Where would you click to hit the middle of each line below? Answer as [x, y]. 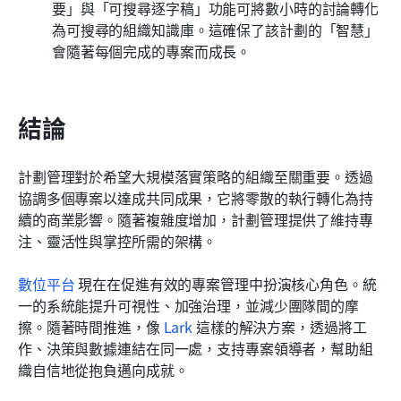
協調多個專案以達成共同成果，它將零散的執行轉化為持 [196, 197]
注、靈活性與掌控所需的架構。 [118, 240]
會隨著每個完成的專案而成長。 [152, 51]
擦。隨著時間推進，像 [91, 326]
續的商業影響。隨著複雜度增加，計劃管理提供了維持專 [196, 219]
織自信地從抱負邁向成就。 [103, 369]
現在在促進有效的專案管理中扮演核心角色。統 [226, 283]
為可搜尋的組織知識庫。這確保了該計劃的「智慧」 [216, 29]
